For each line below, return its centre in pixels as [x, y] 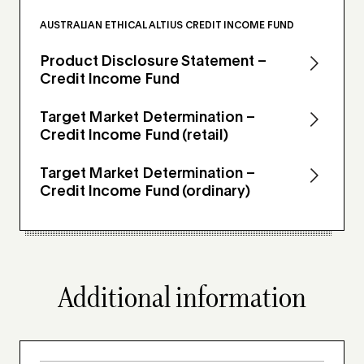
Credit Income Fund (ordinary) [145, 191]
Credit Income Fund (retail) [134, 135]
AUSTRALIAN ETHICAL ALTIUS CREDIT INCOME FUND [167, 26]
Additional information [182, 299]
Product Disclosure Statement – [153, 61]
